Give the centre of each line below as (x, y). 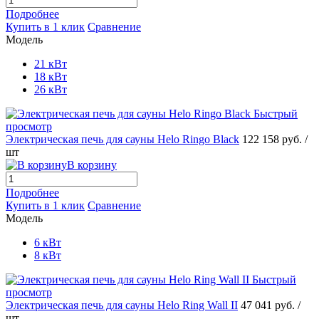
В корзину (92, 164)
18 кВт (51, 76)
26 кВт (51, 89)
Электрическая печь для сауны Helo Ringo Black (122, 139)
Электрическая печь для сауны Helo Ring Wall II (122, 305)
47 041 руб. (269, 305)
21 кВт (51, 63)
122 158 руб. (273, 139)
